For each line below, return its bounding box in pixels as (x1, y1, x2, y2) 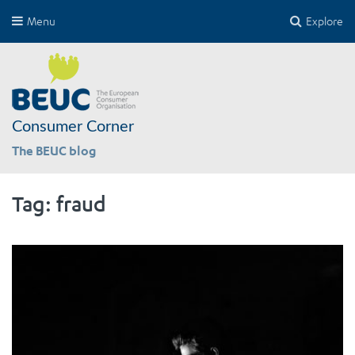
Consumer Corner (12, 119, 134, 136)
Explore (303, 14, 343, 28)
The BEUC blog (12, 143, 96, 159)
